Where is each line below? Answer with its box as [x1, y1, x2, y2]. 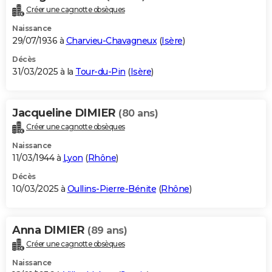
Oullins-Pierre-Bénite [67, 183, 156, 195]
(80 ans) [118, 107, 158, 120]
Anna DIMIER [12, 223, 87, 237]
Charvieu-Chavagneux [66, 35, 157, 47]
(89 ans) [87, 225, 127, 237]
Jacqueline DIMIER [12, 106, 118, 120]
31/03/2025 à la [12, 66, 75, 78]
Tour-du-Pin [75, 66, 126, 78]
